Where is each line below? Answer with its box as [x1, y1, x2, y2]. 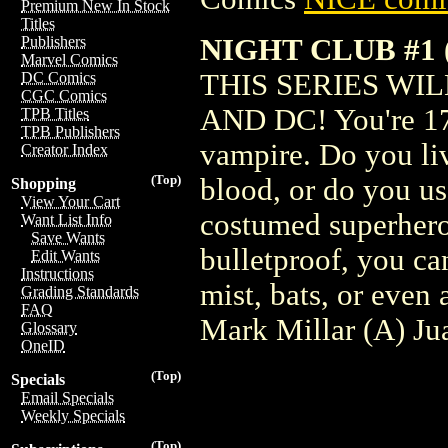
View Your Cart [21, 193, 120, 210]
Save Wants [31, 229, 105, 246]
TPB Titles [21, 105, 89, 122]
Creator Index [21, 141, 108, 158]
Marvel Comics [21, 51, 118, 68]
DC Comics [21, 69, 96, 86]
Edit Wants [31, 247, 100, 264]
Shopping [11, 175, 76, 192]
